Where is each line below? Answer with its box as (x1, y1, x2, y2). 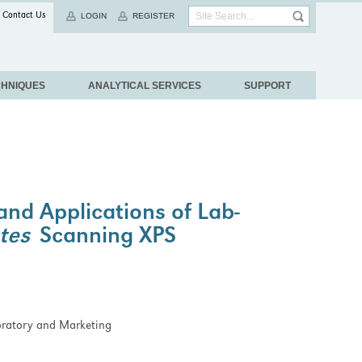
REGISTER (133, 11, 175, 20)
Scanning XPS (34, 226, 176, 250)
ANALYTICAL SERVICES (87, 79, 201, 91)
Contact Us (2, 11, 46, 21)
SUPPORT (243, 79, 291, 91)
